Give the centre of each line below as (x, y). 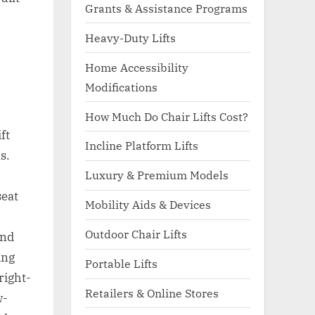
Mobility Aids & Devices (148, 205)
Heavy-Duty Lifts (130, 37)
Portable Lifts (121, 264)
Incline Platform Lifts (142, 146)
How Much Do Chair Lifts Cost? (167, 116)
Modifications (121, 86)
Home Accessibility (137, 67)
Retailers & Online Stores (152, 292)
